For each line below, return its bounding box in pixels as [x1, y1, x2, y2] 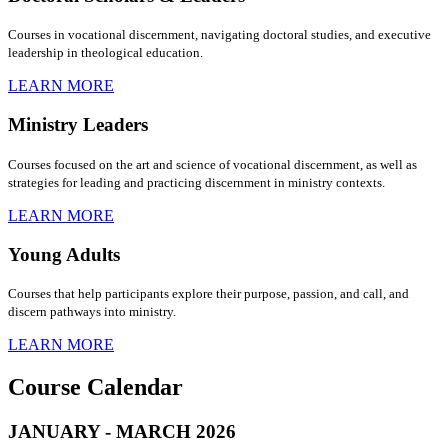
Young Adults [8, 243, 120, 265]
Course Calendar [8, 374, 183, 401]
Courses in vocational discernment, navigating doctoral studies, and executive [8, 27, 431, 43]
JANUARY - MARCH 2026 [8, 421, 236, 443]
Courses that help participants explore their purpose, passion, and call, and [8, 286, 409, 302]
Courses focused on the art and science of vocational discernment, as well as [8, 156, 417, 172]
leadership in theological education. [8, 45, 203, 61]
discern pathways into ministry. [8, 304, 176, 320]
